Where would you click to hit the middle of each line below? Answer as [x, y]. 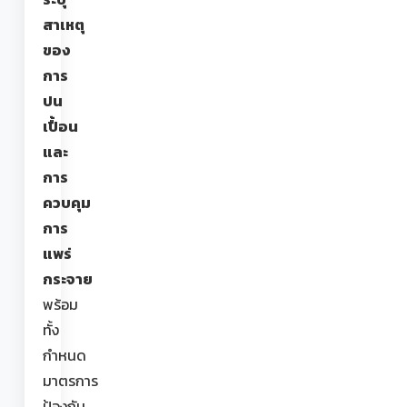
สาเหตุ [64, 25]
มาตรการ [70, 382]
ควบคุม [67, 203]
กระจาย [68, 280]
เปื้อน [60, 127]
